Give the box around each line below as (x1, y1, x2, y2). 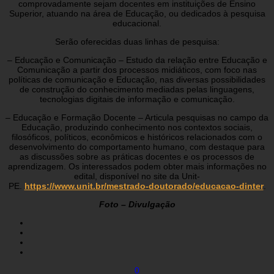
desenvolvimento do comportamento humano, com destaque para (9, 141, 265, 152)
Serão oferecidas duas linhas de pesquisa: (54, 36, 220, 46)
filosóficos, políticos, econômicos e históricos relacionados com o (12, 131, 262, 142)
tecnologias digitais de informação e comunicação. (39, 94, 235, 104)
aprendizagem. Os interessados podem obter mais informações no (7, 161, 267, 171)
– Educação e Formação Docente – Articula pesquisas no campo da (6, 112, 268, 122)
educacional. (113, 18, 161, 28)
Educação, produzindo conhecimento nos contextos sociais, (21, 122, 253, 132)
